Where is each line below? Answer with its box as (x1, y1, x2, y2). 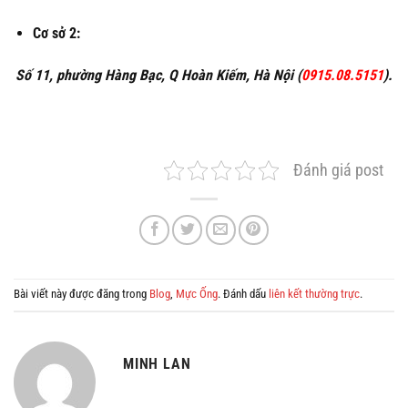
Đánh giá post (293, 160, 383, 179)
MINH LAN (123, 354, 191, 372)
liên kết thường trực (269, 287, 360, 301)
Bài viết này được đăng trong (14, 287, 149, 301)
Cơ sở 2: (32, 25, 80, 43)
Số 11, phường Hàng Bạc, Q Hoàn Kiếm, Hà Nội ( (15, 66, 301, 84)
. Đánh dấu (218, 287, 269, 301)
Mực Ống (176, 287, 218, 301)
